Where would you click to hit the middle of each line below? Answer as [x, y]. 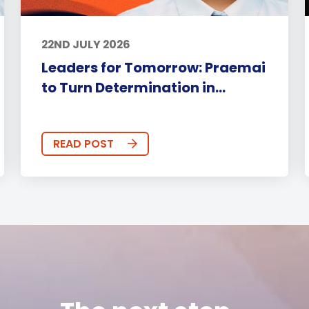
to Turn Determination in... [134, 88]
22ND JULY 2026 [86, 45]
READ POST [84, 144]
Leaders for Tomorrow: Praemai [154, 68]
